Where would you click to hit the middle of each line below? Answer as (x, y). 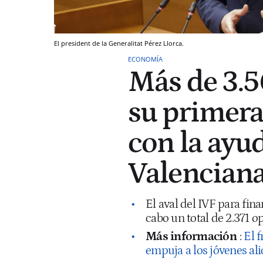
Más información (191, 236)
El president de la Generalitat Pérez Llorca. (119, 43)
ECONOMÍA (145, 59)
